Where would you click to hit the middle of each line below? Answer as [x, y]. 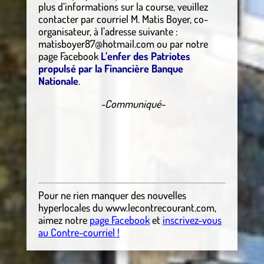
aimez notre [62, 220]
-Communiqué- [132, 104]
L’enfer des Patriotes [145, 56]
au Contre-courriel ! [79, 232]
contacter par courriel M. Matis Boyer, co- [123, 19]
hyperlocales [64, 208]
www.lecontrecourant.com [160, 208]
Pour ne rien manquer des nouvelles [112, 195]
